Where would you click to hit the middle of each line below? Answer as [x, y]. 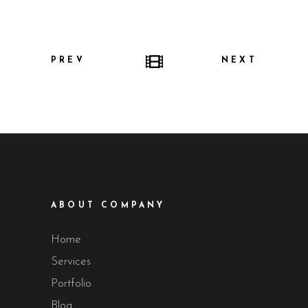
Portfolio [71, 284]
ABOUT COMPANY [108, 206]
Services [71, 262]
